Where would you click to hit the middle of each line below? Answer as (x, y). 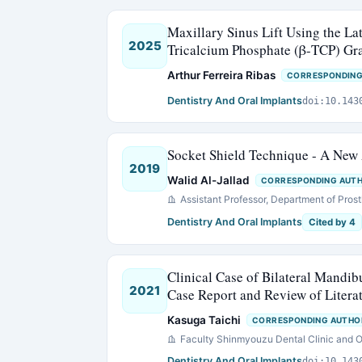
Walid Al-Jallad (208, 180)
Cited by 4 (332, 222)
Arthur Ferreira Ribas (221, 75)
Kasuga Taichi (204, 320)
